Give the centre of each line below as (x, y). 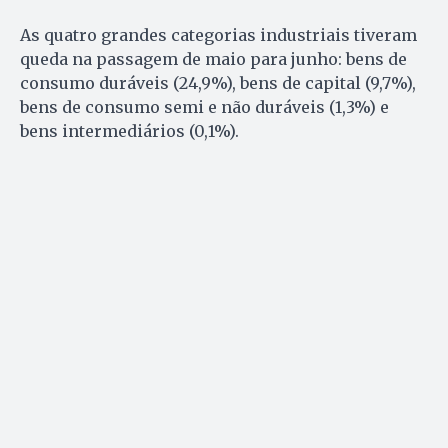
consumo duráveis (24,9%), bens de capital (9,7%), (218, 82)
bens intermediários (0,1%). (129, 130)
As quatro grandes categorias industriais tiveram (218, 34)
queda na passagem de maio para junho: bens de (213, 58)
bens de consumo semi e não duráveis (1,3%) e (204, 106)
